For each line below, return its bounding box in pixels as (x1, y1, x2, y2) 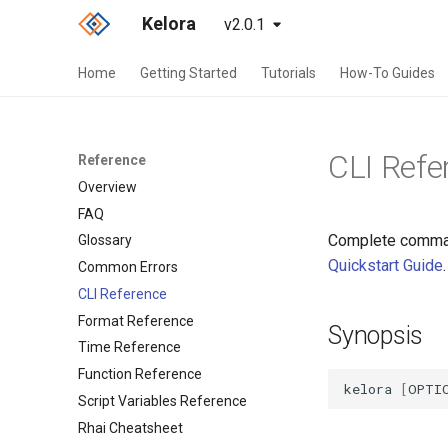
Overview (78, 178, 137, 195)
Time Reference (78, 339, 181, 356)
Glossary (78, 232, 132, 249)
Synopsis (328, 321, 423, 350)
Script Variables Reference (78, 392, 247, 409)
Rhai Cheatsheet (78, 419, 183, 436)
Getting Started (140, 65, 237, 81)
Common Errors (78, 259, 178, 275)
